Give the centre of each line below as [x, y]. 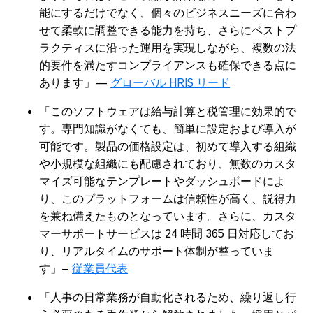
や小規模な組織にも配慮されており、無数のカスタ [168, 164]
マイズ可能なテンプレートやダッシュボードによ [162, 182]
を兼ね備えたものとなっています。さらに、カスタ [168, 217]
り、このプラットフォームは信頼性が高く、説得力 [168, 199]
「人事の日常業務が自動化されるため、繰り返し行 [168, 298]
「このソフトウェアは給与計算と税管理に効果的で [168, 112]
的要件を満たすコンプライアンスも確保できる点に [168, 66]
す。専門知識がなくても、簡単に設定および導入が [168, 129]
